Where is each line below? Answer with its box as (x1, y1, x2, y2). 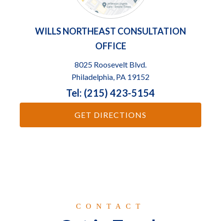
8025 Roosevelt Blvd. (74, 60, 147, 70)
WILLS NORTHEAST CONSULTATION (35, 26, 186, 37)
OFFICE (95, 40, 126, 52)
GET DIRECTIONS (74, 110, 147, 120)
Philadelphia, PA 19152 (72, 72, 149, 82)
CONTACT (76, 202, 145, 211)
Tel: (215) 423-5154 (66, 87, 155, 99)
